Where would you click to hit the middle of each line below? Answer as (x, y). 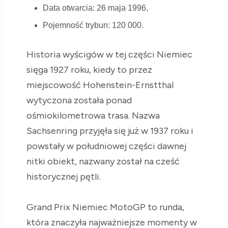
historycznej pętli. (64, 176)
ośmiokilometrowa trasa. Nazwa (93, 115)
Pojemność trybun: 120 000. (93, 25)
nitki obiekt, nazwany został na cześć (103, 161)
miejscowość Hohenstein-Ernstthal (100, 85)
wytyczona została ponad (79, 100)
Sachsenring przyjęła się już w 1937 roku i (110, 131)
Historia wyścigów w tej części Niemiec (109, 54)
